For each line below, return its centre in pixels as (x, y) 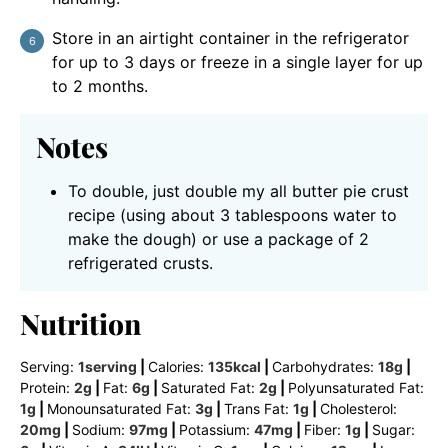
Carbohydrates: (325, 367)
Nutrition (80, 324)
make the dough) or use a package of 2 (218, 239)
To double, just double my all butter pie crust (238, 191)
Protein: (47, 388)
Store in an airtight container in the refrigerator (230, 38)
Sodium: (100, 430)
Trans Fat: (258, 409)
